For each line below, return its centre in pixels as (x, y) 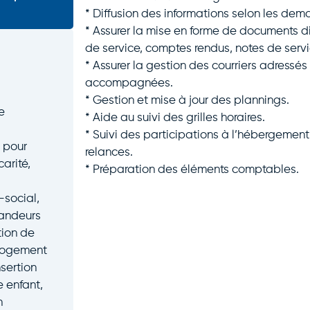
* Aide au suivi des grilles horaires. (175, 118)
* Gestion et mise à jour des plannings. (187, 100)
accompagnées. (129, 83)
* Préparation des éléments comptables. (192, 170)
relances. (109, 152)
